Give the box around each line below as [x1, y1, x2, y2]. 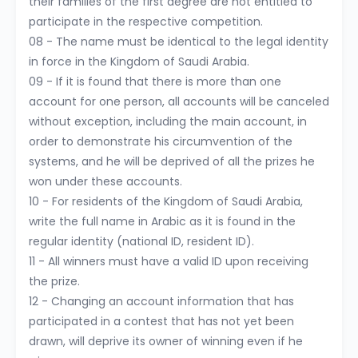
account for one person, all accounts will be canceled [29, 93, 329, 109]
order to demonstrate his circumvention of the [29, 133, 292, 149]
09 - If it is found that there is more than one [29, 74, 281, 89]
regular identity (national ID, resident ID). [29, 233, 254, 249]
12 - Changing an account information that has [29, 293, 294, 309]
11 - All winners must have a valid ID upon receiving [29, 253, 308, 269]
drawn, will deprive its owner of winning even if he [29, 333, 303, 349]
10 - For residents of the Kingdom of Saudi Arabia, [29, 193, 303, 209]
